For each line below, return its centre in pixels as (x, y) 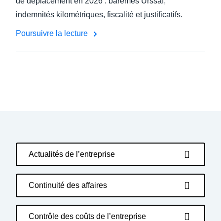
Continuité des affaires (68, 185)
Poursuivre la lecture (53, 33)
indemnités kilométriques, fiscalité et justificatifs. (99, 15)
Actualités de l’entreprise (72, 154)
